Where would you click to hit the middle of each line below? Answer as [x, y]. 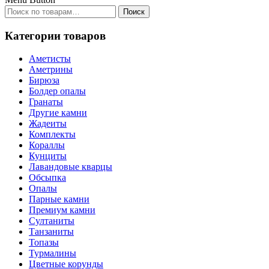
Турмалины [53, 253]
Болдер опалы [57, 91]
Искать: [20, 10]
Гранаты [46, 102]
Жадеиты [48, 124]
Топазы [44, 243]
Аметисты [50, 59]
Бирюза [44, 80]
